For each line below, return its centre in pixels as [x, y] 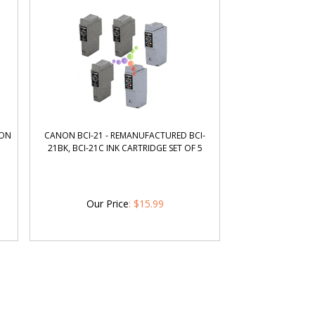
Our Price [107, 204]
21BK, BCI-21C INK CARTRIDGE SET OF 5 [125, 148]
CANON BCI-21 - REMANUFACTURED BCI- [125, 135]
